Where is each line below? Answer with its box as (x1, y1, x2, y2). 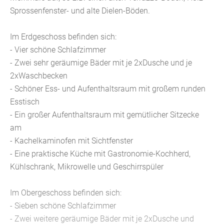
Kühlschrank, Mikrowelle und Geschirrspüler (10, 161, 163, 171)
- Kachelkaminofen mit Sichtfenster (10, 135, 133, 145)
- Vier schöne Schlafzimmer (10, 44, 106, 54)
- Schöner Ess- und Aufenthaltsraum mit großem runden (10, 83, 205, 93)
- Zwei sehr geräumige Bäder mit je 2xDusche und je (10, 57, 192, 67)
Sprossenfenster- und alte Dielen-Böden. (10, 5, 150, 15)
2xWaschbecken (10, 70, 67, 80)
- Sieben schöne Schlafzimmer (10, 200, 116, 210)
